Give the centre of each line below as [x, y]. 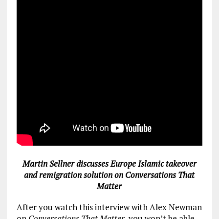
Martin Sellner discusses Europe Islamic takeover [109, 163]
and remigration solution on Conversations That [109, 175]
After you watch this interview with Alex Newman [109, 207]
